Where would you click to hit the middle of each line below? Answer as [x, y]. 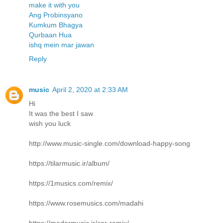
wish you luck [50, 123]
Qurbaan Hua [50, 35]
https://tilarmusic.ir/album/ [69, 163]
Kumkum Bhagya [56, 25]
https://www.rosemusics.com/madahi [86, 203]
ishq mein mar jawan [61, 45]
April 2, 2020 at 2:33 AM [90, 89]
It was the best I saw [61, 113]
